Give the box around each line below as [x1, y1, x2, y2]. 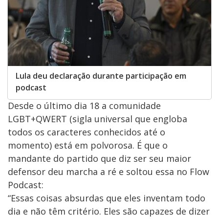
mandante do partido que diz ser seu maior [8, 152, 191, 164]
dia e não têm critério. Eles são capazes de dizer [8, 205, 210, 217]
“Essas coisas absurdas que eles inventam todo [8, 192, 205, 204]
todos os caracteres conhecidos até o [8, 126, 165, 138]
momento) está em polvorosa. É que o [8, 139, 168, 151]
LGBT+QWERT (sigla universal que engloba [8, 112, 187, 125]
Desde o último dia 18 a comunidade [8, 99, 161, 111]
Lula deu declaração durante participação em [16, 70, 186, 81]
